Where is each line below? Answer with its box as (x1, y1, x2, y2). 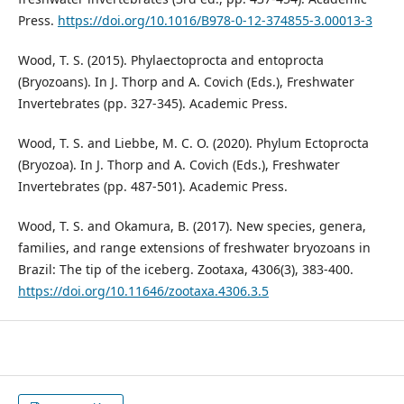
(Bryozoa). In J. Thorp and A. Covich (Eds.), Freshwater (17, 156, 340, 174)
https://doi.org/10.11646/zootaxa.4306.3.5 (17, 282, 269, 300)
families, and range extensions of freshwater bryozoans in (17, 239, 371, 257)
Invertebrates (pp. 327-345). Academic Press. (17, 95, 288, 113)
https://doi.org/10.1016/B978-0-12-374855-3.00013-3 (57, 12, 372, 30)
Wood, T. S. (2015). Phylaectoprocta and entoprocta (17, 51, 324, 69)
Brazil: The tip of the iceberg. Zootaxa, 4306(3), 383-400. (17, 261, 353, 279)
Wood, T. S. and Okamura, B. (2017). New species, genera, (17, 217, 366, 235)
